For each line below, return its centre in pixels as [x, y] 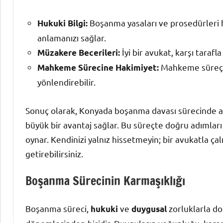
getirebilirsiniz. [54, 154]
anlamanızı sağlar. [72, 38]
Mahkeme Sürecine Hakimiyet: [98, 68]
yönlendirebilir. [66, 82]
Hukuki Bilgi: [62, 23]
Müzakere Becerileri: [79, 53]
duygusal [149, 209]
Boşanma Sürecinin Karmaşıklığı [105, 181]
